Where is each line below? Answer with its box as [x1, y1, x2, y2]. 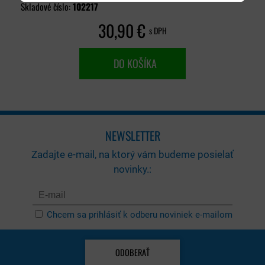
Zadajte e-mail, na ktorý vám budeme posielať [31, 148, 234, 160]
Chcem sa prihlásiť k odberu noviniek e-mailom [47, 209, 232, 220]
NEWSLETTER [105, 127, 160, 144]
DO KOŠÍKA [108, 56, 157, 71]
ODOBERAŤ [115, 246, 150, 258]
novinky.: [114, 163, 151, 175]
